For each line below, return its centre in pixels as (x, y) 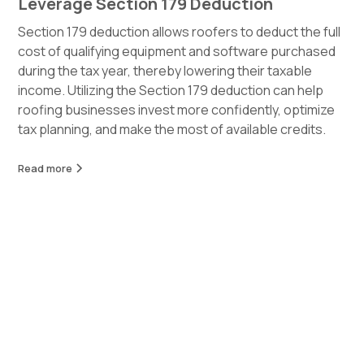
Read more (45, 169)
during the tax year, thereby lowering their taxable (165, 71)
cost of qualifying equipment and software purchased (177, 52)
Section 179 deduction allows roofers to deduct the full (180, 32)
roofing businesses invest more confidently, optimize (177, 110)
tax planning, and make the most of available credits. (172, 130)
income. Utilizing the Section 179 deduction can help (171, 91)
